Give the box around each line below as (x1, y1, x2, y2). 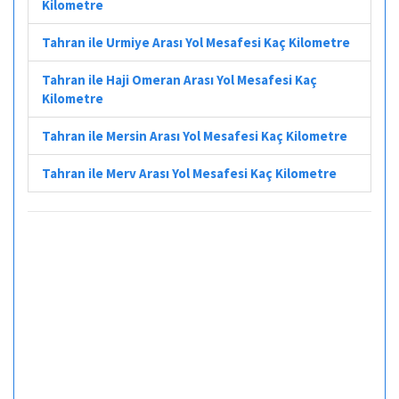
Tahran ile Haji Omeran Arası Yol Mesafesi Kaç (42, 70, 317, 88)
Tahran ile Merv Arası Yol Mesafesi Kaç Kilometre (42, 164, 337, 182)
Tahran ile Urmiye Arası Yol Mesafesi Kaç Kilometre (42, 33, 350, 51)
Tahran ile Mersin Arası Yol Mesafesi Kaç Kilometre (42, 126, 347, 144)
